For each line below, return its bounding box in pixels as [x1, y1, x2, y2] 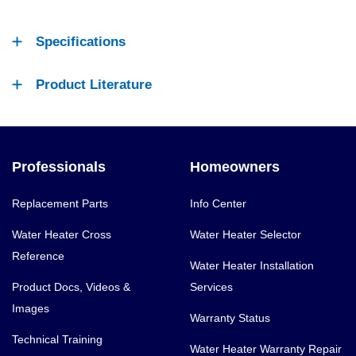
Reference [12, 249, 64, 262]
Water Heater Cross [12, 227, 111, 241]
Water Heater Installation [190, 258, 314, 272]
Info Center [190, 196, 246, 210]
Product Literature [36, 76, 152, 92]
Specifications [36, 33, 126, 49]
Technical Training [12, 332, 103, 346]
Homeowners [190, 158, 280, 175]
